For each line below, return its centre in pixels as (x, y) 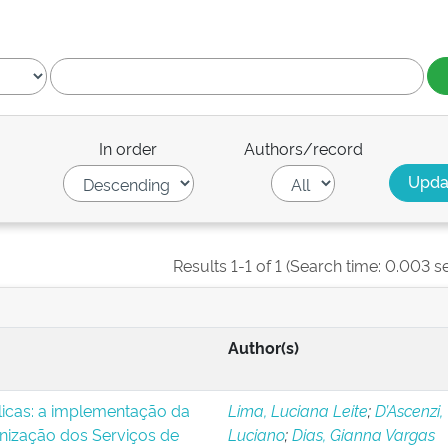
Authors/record (303, 148)
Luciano (256, 434)
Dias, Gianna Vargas (363, 434)
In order (128, 148)
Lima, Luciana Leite (297, 410)
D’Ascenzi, (408, 410)
